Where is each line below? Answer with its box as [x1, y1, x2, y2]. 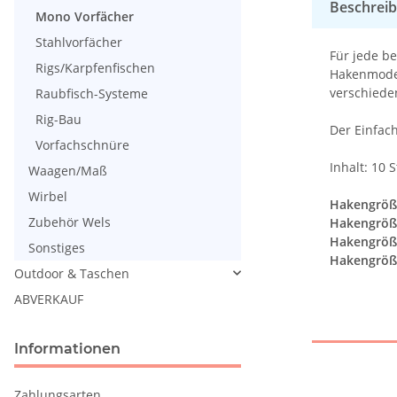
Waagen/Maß [28, 161, 107, 179]
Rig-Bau [35, 110, 82, 128]
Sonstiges [28, 238, 85, 256]
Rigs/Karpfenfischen [35, 58, 155, 76]
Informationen [14, 339, 121, 357]
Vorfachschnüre [35, 136, 129, 153]
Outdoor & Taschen [14, 264, 129, 282]
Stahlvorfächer [35, 33, 122, 51]
